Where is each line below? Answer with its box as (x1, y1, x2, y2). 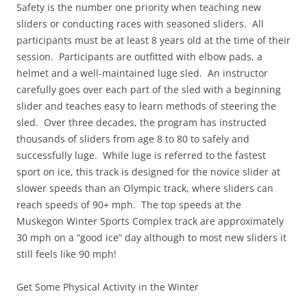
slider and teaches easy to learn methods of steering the (16, 99, 276, 113)
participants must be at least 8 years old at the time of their (16, 34, 291, 47)
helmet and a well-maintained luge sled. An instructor (16, 66, 268, 80)
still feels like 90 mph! (16, 247, 116, 261)
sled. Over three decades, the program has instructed (16, 116, 267, 130)
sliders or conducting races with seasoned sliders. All (16, 17, 264, 31)
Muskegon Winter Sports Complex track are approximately (16, 214, 284, 228)
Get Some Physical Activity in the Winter (16, 280, 199, 294)
